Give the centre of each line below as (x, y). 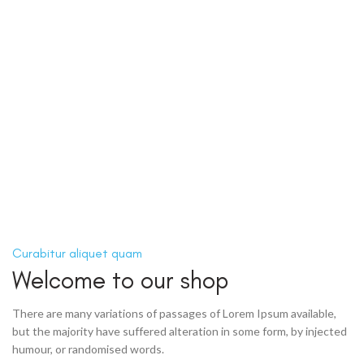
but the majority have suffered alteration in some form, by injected (180, 331)
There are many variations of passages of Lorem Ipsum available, (174, 314)
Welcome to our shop (120, 280)
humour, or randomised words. (88, 349)
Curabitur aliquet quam (77, 253)
